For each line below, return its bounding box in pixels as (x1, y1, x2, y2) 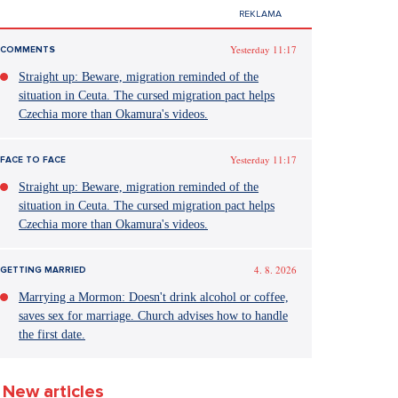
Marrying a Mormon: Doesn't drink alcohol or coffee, (19, 291, 289, 304)
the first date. (19, 328, 85, 341)
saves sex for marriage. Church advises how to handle (19, 309, 288, 322)
